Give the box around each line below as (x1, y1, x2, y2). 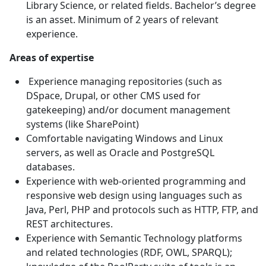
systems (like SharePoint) (26, 118, 139, 131)
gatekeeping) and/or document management (26, 103, 230, 117)
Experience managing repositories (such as (28, 75, 222, 88)
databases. (26, 160, 75, 174)
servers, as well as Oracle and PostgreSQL (26, 146, 214, 160)
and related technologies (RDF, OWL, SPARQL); (26, 246, 232, 259)
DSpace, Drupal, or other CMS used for (26, 89, 201, 103)
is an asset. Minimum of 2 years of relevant (26, 13, 218, 27)
